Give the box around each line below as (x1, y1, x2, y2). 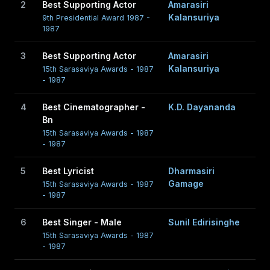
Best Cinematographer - (42, 102, 145, 112)
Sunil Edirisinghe (168, 217, 240, 227)
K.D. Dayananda (168, 102, 236, 112)
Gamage (168, 178, 204, 189)
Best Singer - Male (42, 217, 122, 227)
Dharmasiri (168, 166, 215, 176)
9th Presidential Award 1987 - (42, 13, 150, 22)
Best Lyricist (42, 166, 94, 176)
